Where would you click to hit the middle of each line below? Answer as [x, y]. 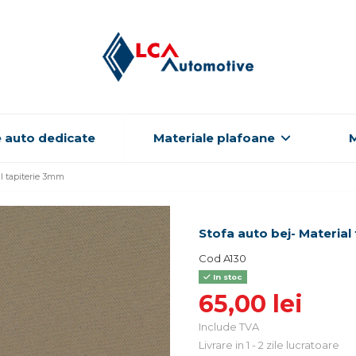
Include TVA [229, 326]
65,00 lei [251, 304]
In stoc [226, 277]
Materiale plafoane [215, 138]
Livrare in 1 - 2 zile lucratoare [269, 344]
